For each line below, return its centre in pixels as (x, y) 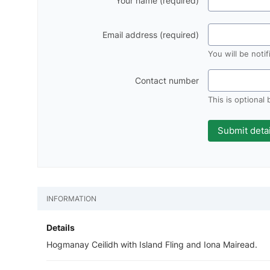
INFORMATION (71, 199)
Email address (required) (151, 35)
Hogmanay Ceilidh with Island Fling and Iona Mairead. (152, 244)
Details (61, 227)
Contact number (167, 81)
